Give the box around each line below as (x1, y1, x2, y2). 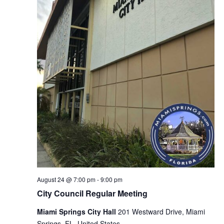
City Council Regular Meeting (36, 187, 147, 199)
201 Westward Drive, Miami (117, 206, 205, 216)
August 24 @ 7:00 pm (36, 174, 95, 183)
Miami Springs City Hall (36, 206, 118, 216)
